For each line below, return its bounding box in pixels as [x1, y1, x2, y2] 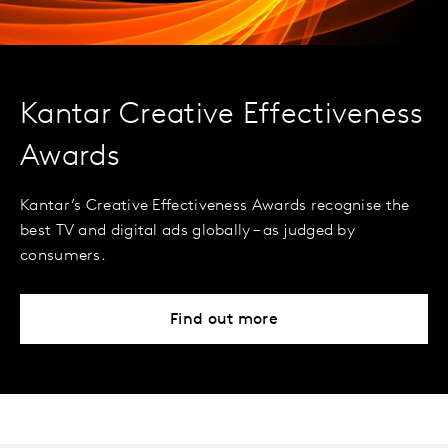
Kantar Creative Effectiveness [20, 100, 424, 132]
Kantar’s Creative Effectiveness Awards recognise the [20, 198, 410, 215]
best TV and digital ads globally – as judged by [20, 223, 356, 240]
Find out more [170, 312, 278, 329]
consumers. [20, 248, 107, 265]
